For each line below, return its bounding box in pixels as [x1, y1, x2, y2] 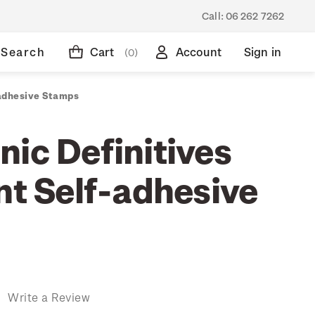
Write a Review [8, 290, 90, 304]
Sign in [243, 45, 281, 58]
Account [175, 45, 221, 58]
